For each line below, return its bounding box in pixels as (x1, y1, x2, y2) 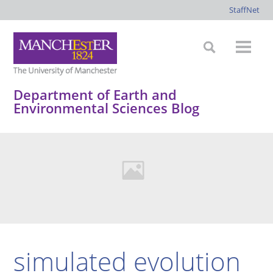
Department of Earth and (13, 85, 177, 104)
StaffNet (229, 4, 260, 15)
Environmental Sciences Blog (13, 99, 200, 117)
